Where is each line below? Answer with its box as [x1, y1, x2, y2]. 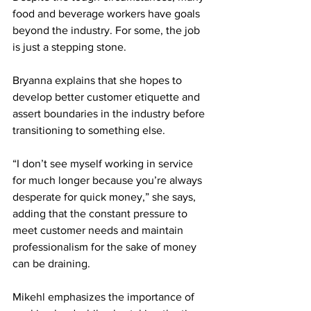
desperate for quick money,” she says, [12, 190, 199, 203]
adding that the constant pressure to [12, 207, 190, 219]
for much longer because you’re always [12, 174, 205, 186]
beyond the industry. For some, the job [12, 24, 203, 36]
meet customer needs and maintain [12, 224, 186, 236]
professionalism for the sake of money [12, 240, 199, 253]
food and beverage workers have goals [12, 7, 203, 19]
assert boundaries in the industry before [12, 107, 208, 119]
